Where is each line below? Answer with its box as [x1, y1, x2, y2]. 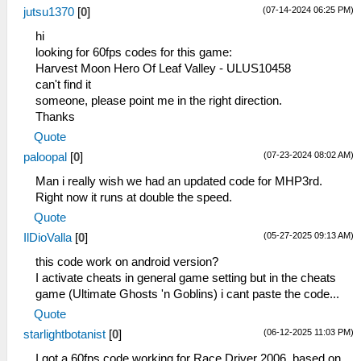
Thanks [35, 110, 75, 123]
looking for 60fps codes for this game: [35, 46, 232, 59]
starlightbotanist [23, 328, 106, 341]
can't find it [35, 78, 91, 91]
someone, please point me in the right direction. [35, 94, 282, 107]
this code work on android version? [35, 255, 218, 268]
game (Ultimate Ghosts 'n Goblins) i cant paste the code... [35, 288, 339, 301]
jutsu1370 [23, 6, 74, 19]
